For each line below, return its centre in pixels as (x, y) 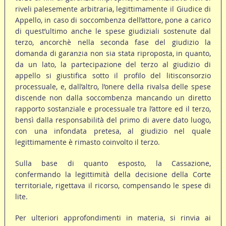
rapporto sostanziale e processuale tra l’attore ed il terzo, (113, 109)
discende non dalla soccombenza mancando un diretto (113, 98)
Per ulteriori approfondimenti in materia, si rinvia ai (113, 218)
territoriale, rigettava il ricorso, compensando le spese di (113, 186)
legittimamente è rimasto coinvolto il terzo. (87, 142)
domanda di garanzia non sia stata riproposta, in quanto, (113, 53)
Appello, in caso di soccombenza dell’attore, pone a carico (113, 20)
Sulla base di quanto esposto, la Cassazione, (113, 163)
